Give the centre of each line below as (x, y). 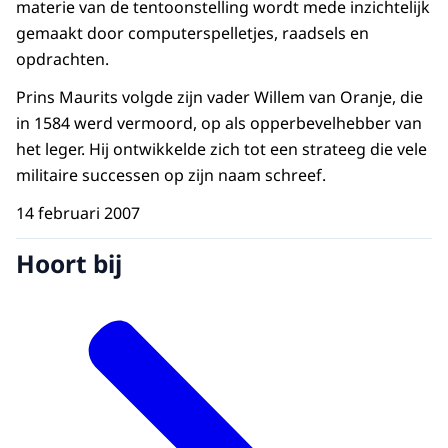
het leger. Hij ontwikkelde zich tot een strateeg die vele (221, 149)
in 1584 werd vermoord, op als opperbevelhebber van (219, 123)
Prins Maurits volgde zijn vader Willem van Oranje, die (219, 97)
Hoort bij (69, 263)
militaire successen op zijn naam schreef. (171, 175)
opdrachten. (62, 59)
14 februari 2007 (78, 213)
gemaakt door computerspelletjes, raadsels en (192, 33)
